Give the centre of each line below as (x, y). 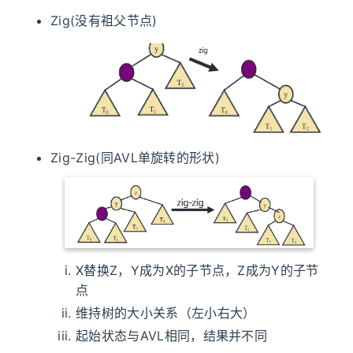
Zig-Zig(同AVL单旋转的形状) (136, 158)
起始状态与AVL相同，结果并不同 (172, 335)
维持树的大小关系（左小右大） (166, 312)
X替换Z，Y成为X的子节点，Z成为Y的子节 (197, 270)
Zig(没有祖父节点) (104, 21)
